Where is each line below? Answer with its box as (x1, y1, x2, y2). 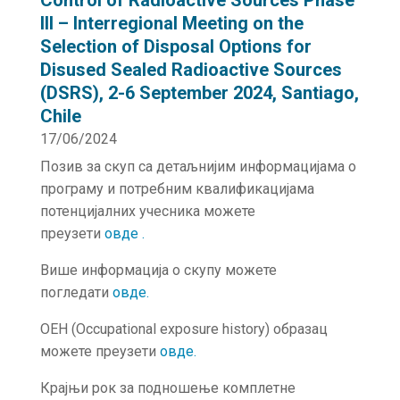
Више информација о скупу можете (39, 262, 277, 279)
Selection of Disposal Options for (39, 36, 312, 57)
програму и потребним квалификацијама (39, 180, 314, 197)
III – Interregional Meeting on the (39, 12, 304, 34)
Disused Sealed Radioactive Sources (39, 59, 342, 80)
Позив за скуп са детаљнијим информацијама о (39, 158, 356, 175)
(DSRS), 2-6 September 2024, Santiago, (39, 82, 359, 104)
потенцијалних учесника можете (39, 203, 255, 220)
